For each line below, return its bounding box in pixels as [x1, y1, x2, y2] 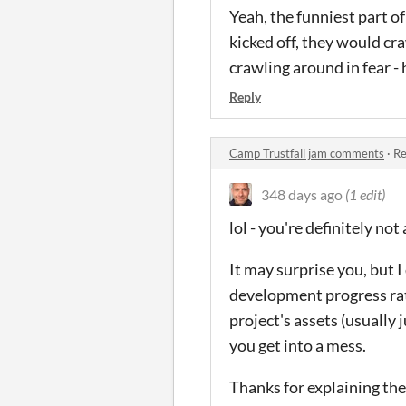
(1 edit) [345, 185, 385, 203]
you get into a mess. [229, 334, 366, 355]
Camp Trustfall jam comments [229, 145, 384, 160]
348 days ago [261, 185, 343, 203]
